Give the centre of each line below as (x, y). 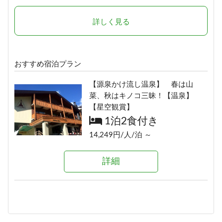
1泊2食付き (131, 121)
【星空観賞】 (112, 107)
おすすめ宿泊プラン (48, 64)
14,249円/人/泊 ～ (121, 135)
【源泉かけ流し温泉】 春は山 (141, 84)
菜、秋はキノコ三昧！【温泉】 (141, 96)
